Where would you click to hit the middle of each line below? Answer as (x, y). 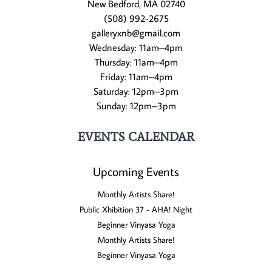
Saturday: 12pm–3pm (136, 91)
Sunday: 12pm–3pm (136, 106)
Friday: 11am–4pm (136, 76)
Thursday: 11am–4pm (136, 62)
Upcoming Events (136, 171)
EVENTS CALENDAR (136, 137)
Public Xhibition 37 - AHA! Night (136, 209)
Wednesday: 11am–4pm (136, 47)
